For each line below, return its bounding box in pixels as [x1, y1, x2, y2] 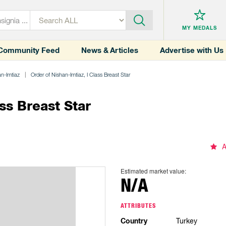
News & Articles [81, 45, 138, 55]
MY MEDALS [182, 25, 217, 31]
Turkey [176, 217, 197, 225]
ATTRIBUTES [121, 202, 156, 209]
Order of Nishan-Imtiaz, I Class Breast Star [31, 71, 130, 78]
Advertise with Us [160, 45, 223, 55]
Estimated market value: [121, 166, 186, 175]
